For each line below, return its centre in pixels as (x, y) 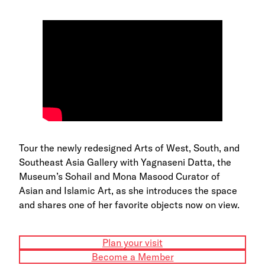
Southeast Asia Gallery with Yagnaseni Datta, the (125, 162)
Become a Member (132, 256)
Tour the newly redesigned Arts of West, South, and (129, 148)
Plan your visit (132, 242)
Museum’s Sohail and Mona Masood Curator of (119, 176)
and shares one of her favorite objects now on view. (129, 204)
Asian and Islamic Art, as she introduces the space (128, 190)
